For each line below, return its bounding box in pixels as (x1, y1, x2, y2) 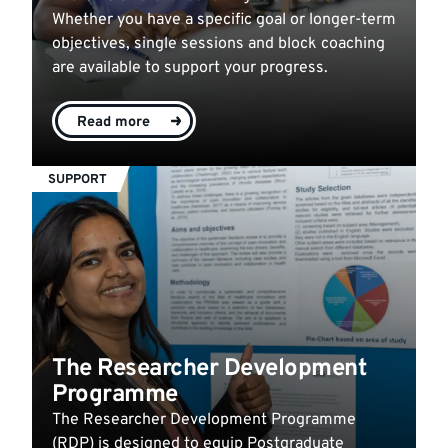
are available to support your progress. (52, 57, 328, 78)
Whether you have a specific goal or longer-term (52, 9, 396, 30)
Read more (77, 112, 150, 132)
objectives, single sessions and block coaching (52, 33, 385, 54)
